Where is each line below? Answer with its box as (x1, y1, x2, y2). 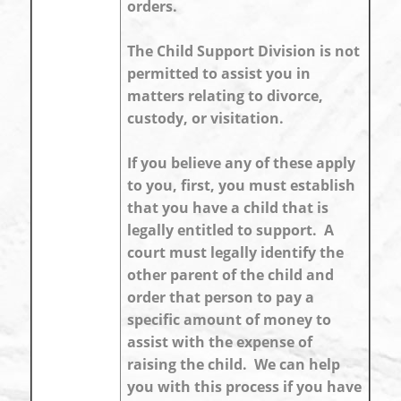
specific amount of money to (127, 310, 331, 329)
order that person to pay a (127, 287, 314, 307)
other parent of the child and (127, 265, 334, 285)
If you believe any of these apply (127, 153, 355, 173)
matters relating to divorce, (127, 86, 323, 106)
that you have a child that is (127, 198, 328, 218)
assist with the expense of (127, 332, 312, 352)
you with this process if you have (127, 377, 362, 397)
